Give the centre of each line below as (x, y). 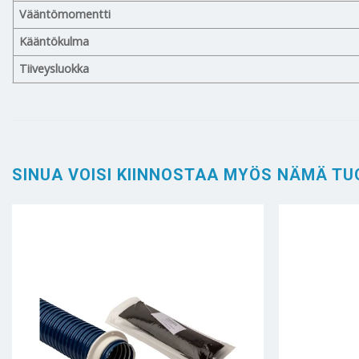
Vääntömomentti (65, 14)
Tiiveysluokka (54, 68)
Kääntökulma (54, 41)
